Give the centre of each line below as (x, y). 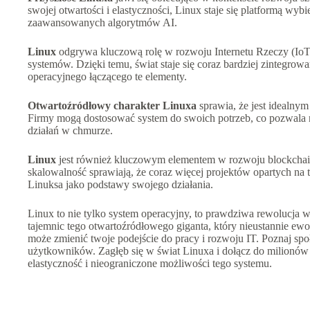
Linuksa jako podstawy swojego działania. (120, 184)
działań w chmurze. (70, 130)
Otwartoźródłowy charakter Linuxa (112, 105)
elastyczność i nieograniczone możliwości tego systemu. (150, 263)
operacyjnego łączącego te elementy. (107, 76)
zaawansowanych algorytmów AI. (102, 22)
